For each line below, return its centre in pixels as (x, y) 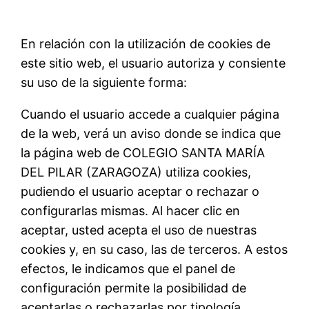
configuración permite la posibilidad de (134, 288)
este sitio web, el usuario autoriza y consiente (153, 63)
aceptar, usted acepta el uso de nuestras (139, 230)
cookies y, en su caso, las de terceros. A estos (154, 250)
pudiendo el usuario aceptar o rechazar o (140, 192)
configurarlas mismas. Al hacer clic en (131, 211)
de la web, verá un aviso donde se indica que (151, 134)
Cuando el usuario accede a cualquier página (150, 114)
